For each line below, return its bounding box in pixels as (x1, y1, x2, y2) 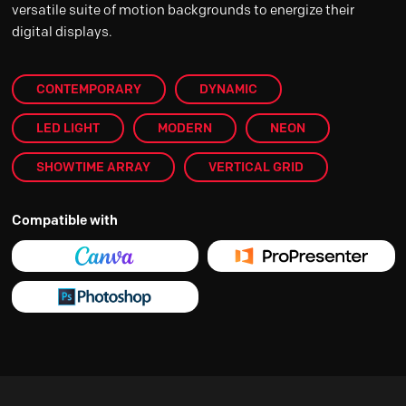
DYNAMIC (198, 80, 257, 97)
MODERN (157, 119, 212, 136)
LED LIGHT (35, 119, 100, 136)
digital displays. (11, 23, 112, 40)
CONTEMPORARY (35, 80, 141, 97)
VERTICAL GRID (208, 158, 304, 175)
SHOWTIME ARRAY (35, 158, 150, 175)
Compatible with (11, 211, 118, 228)
